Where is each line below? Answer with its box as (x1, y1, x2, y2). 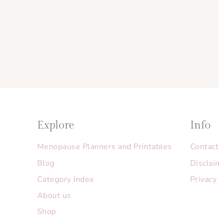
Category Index (37, 174, 94, 185)
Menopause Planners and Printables (37, 141, 172, 153)
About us (37, 190, 71, 201)
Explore (37, 118, 74, 131)
